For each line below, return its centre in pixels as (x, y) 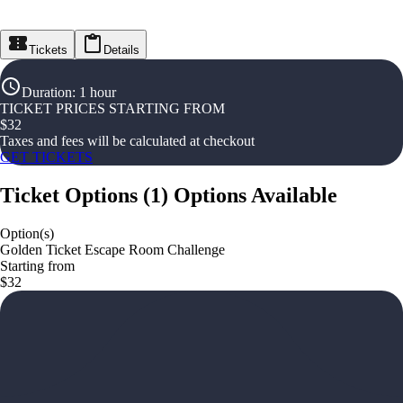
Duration (47, 92)
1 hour (98, 92)
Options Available (255, 195)
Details (121, 50)
